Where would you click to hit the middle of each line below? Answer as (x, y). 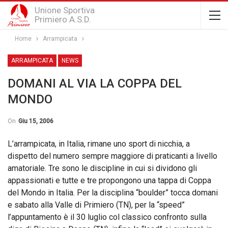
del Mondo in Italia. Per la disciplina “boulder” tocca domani (113, 193)
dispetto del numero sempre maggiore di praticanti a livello (112, 156)
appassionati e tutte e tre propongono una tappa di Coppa (109, 180)
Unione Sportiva (64, 10)
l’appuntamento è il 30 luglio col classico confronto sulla (107, 217)
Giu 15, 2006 (36, 121)
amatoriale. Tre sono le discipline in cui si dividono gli (102, 168)
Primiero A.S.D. (63, 19)
